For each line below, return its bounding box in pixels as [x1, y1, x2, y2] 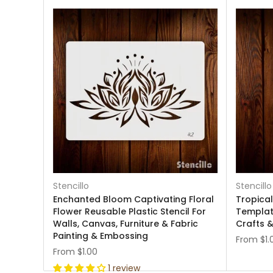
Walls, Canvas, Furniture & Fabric [53, 218, 198, 230]
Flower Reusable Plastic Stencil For [53, 205, 206, 218]
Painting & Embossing [53, 230, 148, 242]
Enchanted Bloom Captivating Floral [53, 193, 214, 205]
